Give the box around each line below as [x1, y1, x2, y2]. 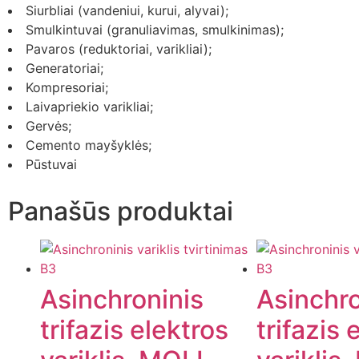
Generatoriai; [26, 60, 103, 77]
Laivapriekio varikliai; [26, 99, 153, 115]
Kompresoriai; [26, 79, 108, 96]
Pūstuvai [26, 156, 77, 173]
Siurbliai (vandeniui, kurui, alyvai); [26, 2, 228, 19]
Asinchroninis [40, 284, 204, 316]
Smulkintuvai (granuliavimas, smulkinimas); [26, 22, 284, 38]
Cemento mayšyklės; [26, 137, 151, 154]
